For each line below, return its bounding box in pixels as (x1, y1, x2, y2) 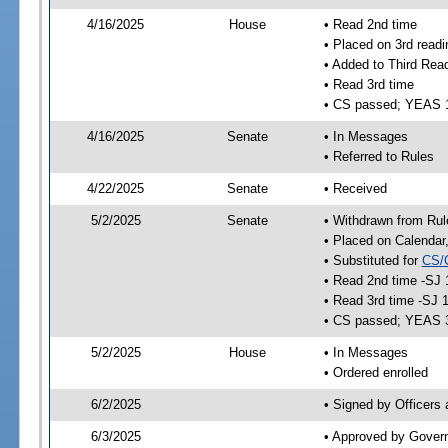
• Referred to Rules (323, 148, 434, 164)
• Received (323, 180, 387, 196)
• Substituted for (323, 252, 422, 268)
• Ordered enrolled (323, 364, 428, 380)
